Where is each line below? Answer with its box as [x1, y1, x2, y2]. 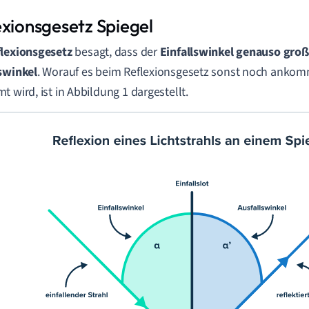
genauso [236, 43, 281, 61]
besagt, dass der [72, 43, 160, 61]
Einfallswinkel [159, 43, 234, 61]
